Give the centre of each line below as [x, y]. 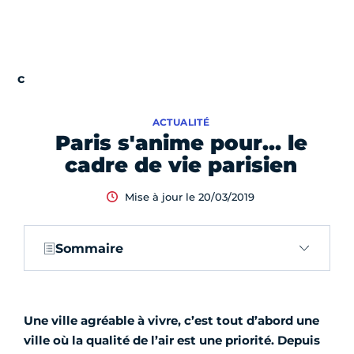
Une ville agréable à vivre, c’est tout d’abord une [171, 321]
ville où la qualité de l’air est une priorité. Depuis [172, 341]
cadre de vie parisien [181, 166]
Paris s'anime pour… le [181, 143]
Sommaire [89, 248]
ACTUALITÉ [181, 122]
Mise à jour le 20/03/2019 [190, 197]
